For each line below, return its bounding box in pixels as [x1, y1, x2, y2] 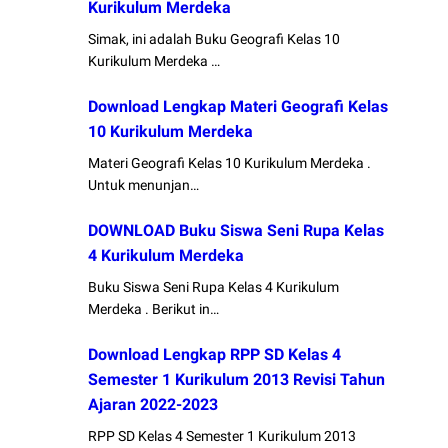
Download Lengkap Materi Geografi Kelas [88, 97, 389, 117]
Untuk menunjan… [88, 177, 200, 194]
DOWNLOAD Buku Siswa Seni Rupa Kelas [88, 221, 385, 241]
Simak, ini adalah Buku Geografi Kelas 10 [88, 31, 341, 48]
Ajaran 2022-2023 [88, 395, 219, 415]
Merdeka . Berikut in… [88, 301, 220, 318]
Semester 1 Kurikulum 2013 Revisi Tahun [88, 370, 386, 390]
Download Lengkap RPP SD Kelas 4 [88, 345, 342, 365]
